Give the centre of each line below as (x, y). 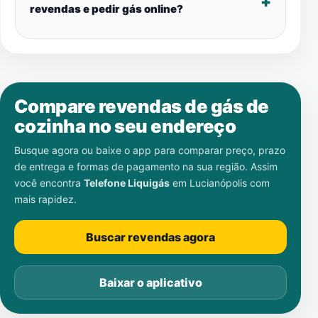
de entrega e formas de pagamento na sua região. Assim (146, 166)
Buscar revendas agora (150, 237)
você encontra (49, 183)
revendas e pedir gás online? (106, 9)
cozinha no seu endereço (125, 126)
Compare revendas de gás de (142, 106)
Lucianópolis (218, 183)
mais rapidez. (45, 199)
